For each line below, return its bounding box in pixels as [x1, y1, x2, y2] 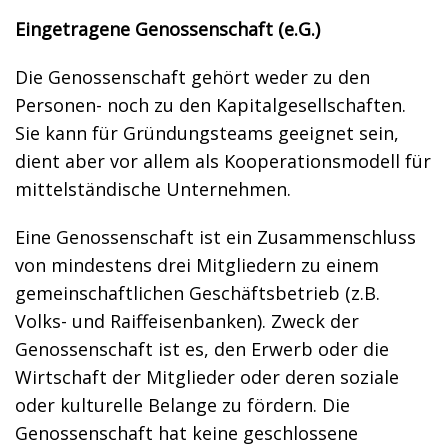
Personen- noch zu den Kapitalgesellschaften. [15, 93, 406, 117]
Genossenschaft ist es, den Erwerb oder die [15, 337, 389, 361]
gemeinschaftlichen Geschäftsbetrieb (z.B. [15, 281, 380, 305]
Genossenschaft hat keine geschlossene [15, 421, 358, 445]
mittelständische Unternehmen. [15, 177, 291, 201]
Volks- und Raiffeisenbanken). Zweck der [15, 309, 359, 333]
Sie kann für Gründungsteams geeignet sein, [15, 121, 399, 145]
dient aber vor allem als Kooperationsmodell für [15, 149, 431, 173]
